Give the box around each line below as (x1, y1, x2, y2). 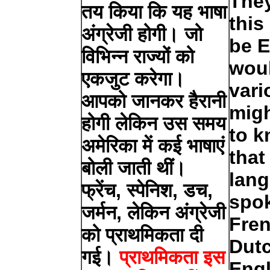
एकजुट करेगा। (81, 67, 186, 90)
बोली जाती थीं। (81, 157, 187, 179)
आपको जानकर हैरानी (81, 90, 227, 112)
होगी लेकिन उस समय (81, 112, 227, 134)
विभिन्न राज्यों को (81, 45, 195, 67)
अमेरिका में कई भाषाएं (81, 134, 225, 157)
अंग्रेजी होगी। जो (81, 23, 203, 45)
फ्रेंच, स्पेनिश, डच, (81, 179, 213, 201)
